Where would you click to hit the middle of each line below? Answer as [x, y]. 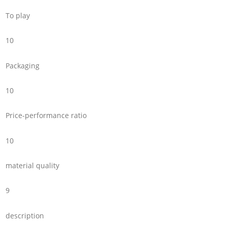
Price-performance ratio [46, 116]
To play [18, 15]
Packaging [23, 65]
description [25, 215]
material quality [33, 165]
